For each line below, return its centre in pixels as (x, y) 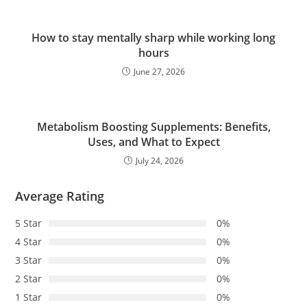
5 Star (29, 223)
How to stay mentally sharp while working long (153, 38)
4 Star (29, 242)
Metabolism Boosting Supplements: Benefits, (153, 127)
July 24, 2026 (159, 161)
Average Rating (60, 196)
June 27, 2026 (159, 72)
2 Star (29, 279)
